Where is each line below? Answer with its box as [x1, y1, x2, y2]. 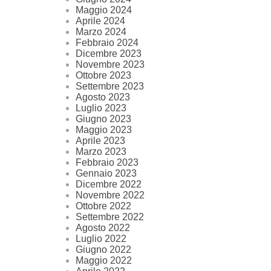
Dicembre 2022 [76, 179, 142, 190]
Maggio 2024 [76, 5, 132, 16]
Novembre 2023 [76, 59, 145, 70]
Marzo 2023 [76, 146, 126, 157]
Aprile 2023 [76, 135, 125, 146]
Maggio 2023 [76, 125, 132, 135]
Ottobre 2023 [76, 70, 131, 81]
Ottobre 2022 [76, 201, 131, 212]
